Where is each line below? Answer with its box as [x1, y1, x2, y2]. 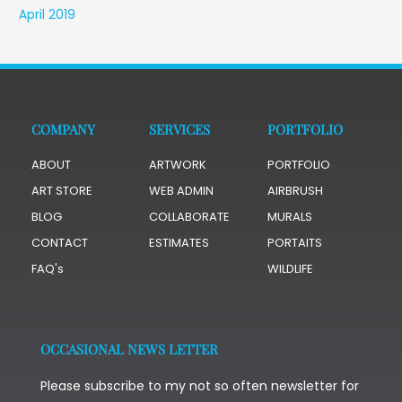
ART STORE [31, 182, 92, 200]
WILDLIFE [267, 260, 313, 278]
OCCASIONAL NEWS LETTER [40, 340, 218, 359]
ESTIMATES [149, 234, 210, 252]
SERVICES [149, 120, 211, 139]
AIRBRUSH [267, 182, 323, 200]
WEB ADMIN [149, 182, 214, 200]
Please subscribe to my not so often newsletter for [40, 377, 359, 396]
